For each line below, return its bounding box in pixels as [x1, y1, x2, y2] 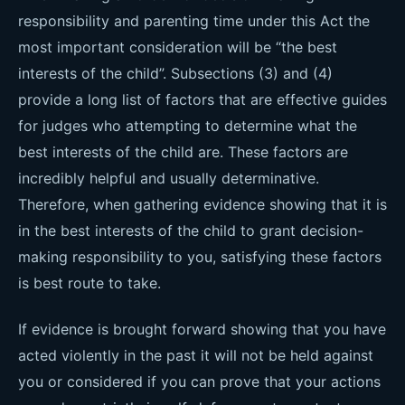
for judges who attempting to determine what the [18, 117, 357, 135]
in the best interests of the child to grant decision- [18, 221, 363, 240]
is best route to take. [18, 274, 161, 292]
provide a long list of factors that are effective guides [18, 90, 387, 108]
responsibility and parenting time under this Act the [18, 12, 370, 30]
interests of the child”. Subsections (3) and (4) [18, 64, 333, 82]
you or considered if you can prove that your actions [18, 372, 381, 391]
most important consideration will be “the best [18, 38, 337, 56]
